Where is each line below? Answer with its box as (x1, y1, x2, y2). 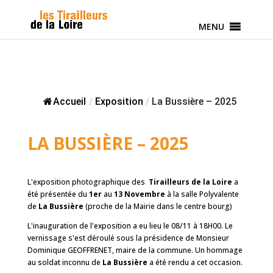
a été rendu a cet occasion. (149, 257, 243, 268)
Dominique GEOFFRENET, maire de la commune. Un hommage (27, 245, 243, 255)
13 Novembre (112, 189, 167, 199)
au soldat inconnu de (27, 257, 102, 268)
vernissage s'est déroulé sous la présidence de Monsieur (27, 233, 229, 243)
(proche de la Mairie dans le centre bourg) (83, 201, 232, 211)
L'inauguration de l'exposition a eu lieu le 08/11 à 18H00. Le (27, 221, 233, 231)
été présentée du (27, 189, 89, 199)
